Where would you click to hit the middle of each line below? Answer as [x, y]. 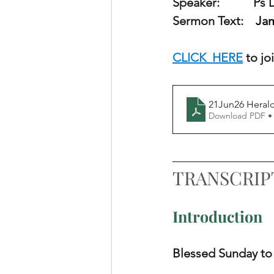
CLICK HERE [208, 57]
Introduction [217, 216]
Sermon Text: [214, 21]
